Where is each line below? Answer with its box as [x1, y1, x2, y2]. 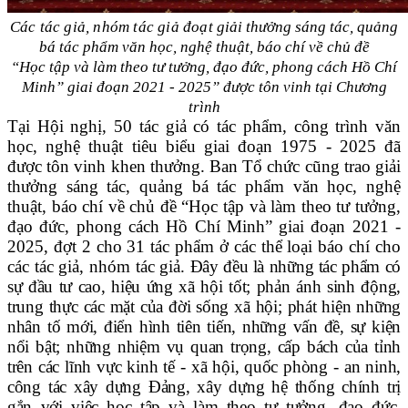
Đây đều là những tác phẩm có [185, 257, 401, 277]
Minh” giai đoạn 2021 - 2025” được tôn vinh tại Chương [21, 78, 387, 97]
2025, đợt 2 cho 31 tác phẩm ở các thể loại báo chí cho [7, 237, 401, 257]
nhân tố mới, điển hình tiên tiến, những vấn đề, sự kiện [7, 317, 401, 337]
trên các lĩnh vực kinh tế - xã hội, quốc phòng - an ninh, [7, 357, 401, 377]
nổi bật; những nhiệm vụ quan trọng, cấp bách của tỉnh [7, 337, 401, 357]
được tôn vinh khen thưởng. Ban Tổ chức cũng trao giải [7, 157, 401, 177]
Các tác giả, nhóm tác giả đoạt [9, 18, 218, 36]
